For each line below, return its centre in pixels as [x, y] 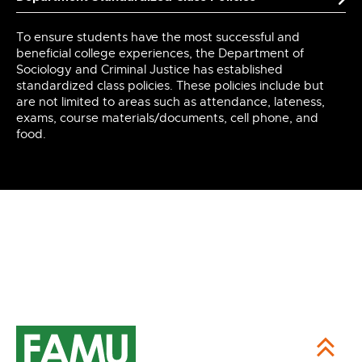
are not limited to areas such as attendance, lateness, [170, 102]
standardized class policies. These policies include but [170, 86]
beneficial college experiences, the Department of [160, 53]
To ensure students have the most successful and [158, 37]
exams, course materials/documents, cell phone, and [167, 118]
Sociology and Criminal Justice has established [149, 69]
